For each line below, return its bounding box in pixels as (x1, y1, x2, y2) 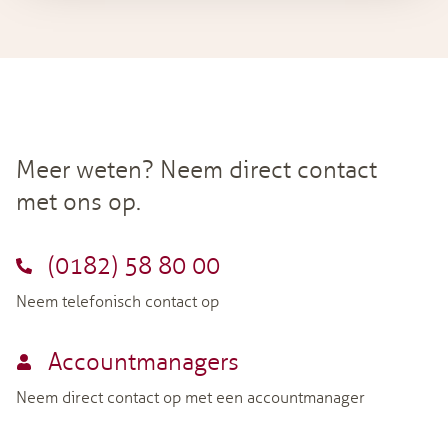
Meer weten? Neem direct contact (16, 155, 377, 185)
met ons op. (16, 187, 141, 217)
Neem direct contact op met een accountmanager (16, 388, 365, 408)
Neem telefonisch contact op (16, 292, 219, 312)
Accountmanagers (48, 347, 239, 377)
